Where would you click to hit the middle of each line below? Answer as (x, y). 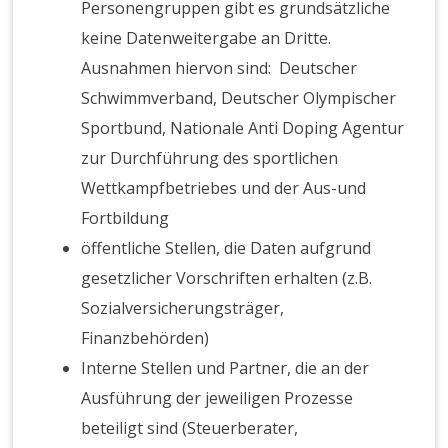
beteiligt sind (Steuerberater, (190, 428)
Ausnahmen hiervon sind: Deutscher (219, 68)
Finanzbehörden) (145, 338)
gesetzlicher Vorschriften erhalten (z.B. (227, 278)
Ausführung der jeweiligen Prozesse (217, 398)
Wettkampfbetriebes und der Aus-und (224, 188)
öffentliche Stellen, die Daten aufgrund (226, 248)
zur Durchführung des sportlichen (210, 158)
